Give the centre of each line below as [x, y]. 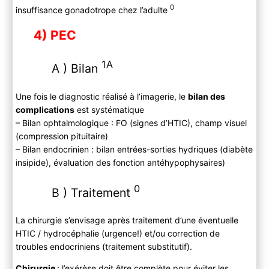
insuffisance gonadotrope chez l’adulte [92, 10]
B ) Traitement [92, 192]
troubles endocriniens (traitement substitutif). [104, 247]
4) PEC [55, 35]
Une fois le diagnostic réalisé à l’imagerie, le [101, 96]
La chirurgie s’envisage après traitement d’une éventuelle [127, 220]
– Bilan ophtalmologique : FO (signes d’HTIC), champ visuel [131, 122]
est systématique [109, 109]
